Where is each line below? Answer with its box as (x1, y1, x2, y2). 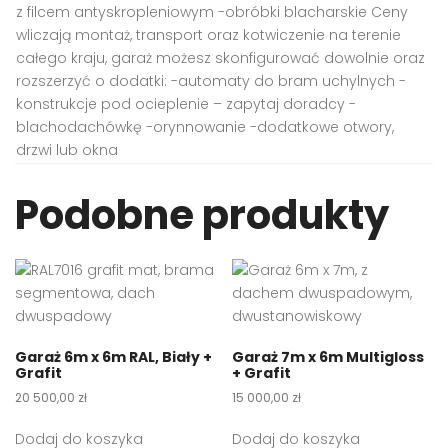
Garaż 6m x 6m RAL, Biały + (15, 347, 212, 368)
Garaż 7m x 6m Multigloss (232, 347, 425, 368)
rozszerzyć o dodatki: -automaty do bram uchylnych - (16, 71, 406, 92)
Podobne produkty (15, 187, 389, 244)
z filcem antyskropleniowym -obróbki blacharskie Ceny (16, 2, 408, 23)
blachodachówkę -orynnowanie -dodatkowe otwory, (16, 117, 394, 138)
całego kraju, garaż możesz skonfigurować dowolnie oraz (16, 48, 425, 69)
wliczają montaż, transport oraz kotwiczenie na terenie (16, 25, 401, 46)
